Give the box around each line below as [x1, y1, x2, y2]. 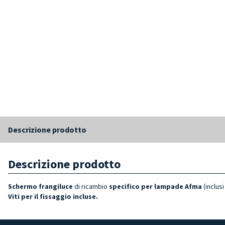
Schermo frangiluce [8, 181, 73, 191]
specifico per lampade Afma [109, 181, 202, 191]
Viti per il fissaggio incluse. [8, 191, 98, 201]
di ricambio [73, 181, 109, 191]
